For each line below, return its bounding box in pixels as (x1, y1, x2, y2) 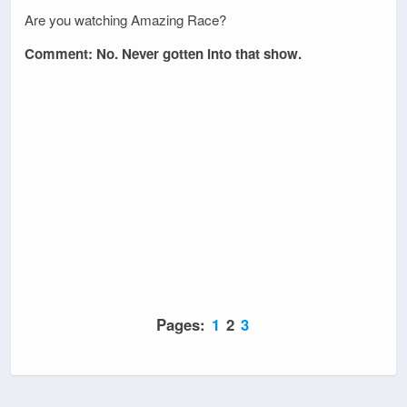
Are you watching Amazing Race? (25, 10, 226, 30)
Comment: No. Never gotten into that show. (25, 44, 302, 65)
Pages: (156, 313, 210, 335)
